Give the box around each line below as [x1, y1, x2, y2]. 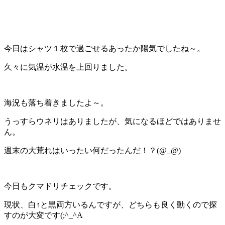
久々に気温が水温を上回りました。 [4, 63, 133, 72]
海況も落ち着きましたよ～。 [4, 98, 108, 107]
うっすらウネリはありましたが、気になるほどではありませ [4, 117, 221, 126]
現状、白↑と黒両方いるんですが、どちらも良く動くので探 [4, 200, 217, 209]
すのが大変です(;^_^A [4, 211, 83, 220]
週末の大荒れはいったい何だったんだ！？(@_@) [4, 146, 181, 155]
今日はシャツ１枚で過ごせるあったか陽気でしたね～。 [4, 44, 205, 53]
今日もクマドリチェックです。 [4, 182, 117, 191]
